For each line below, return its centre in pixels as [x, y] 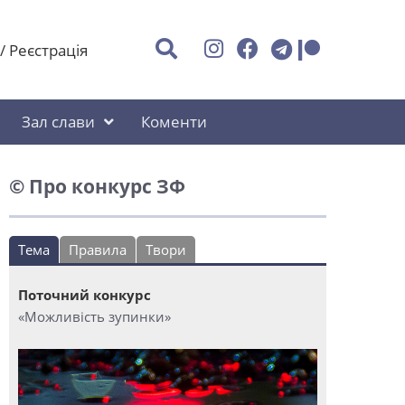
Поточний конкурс [85, 295]
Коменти [174, 122]
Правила [98, 250]
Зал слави [58, 122]
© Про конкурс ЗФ [97, 186]
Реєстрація [48, 50]
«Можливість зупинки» [94, 316]
